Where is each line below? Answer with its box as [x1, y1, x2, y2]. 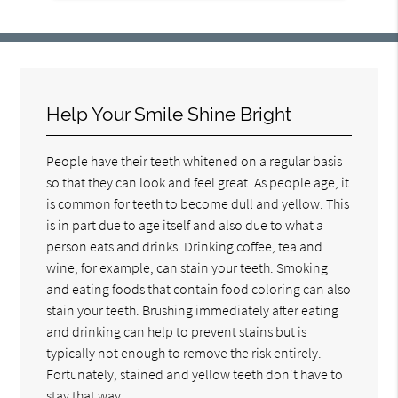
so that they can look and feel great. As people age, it [46, 172, 350, 191]
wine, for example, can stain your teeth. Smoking [46, 258, 329, 276]
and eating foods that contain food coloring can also [46, 279, 352, 298]
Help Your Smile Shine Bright [46, 102, 292, 125]
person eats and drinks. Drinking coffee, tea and [46, 236, 323, 255]
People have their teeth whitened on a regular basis [46, 151, 343, 170]
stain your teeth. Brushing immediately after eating [46, 300, 339, 319]
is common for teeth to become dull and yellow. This [46, 194, 350, 212]
